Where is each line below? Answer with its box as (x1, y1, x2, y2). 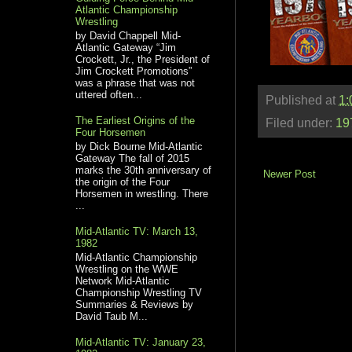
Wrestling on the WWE (75, 262, 179, 275)
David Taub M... (75, 310, 148, 322)
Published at (266, 93, 339, 107)
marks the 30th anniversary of (75, 163, 212, 176)
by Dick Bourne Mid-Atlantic (75, 140, 203, 152)
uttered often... (75, 89, 143, 101)
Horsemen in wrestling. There (75, 187, 209, 200)
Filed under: (266, 115, 335, 130)
